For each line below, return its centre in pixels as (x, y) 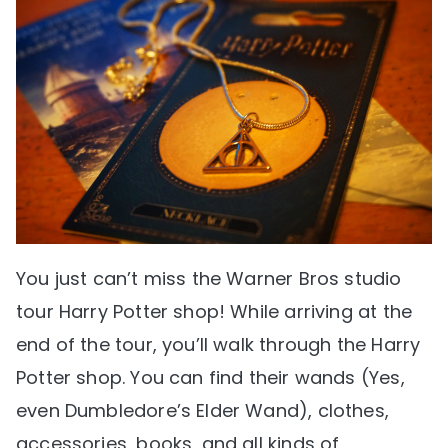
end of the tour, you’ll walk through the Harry (218, 345)
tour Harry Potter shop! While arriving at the (214, 312)
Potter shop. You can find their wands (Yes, (210, 378)
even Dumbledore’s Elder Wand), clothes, (203, 411)
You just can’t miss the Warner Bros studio (209, 279)
